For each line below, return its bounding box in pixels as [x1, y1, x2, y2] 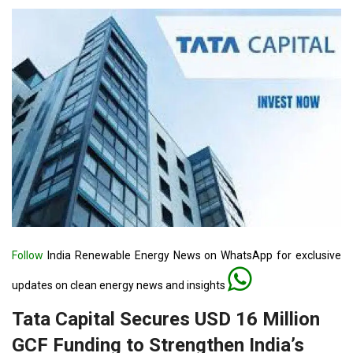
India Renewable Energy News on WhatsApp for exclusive [43, 249, 341, 262]
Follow [12, 249, 43, 262]
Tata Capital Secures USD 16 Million [12, 308, 320, 331]
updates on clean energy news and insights [12, 279, 228, 292]
